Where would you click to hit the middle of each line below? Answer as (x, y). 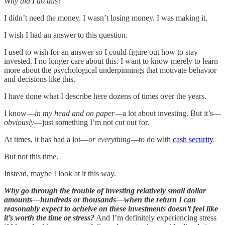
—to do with (152, 139)
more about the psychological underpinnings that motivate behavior (110, 70)
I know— (19, 113)
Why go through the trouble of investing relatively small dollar (105, 190)
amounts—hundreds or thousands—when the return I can (100, 199)
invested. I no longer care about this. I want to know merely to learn (111, 61)
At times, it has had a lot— (46, 139)
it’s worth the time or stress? (49, 217)
